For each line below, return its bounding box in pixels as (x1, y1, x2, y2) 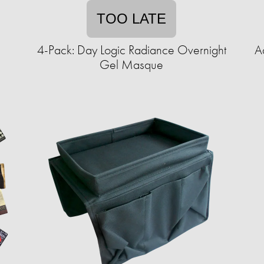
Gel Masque (100, 56, 163, 73)
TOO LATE (97, 11, 166, 27)
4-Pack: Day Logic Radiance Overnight (37, 41, 226, 58)
